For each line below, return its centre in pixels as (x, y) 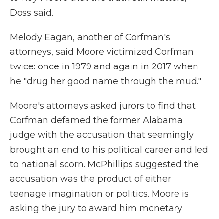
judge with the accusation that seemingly (102, 135)
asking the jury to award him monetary (96, 208)
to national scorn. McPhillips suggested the (104, 164)
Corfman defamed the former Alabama (96, 120)
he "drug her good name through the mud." (106, 81)
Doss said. (32, 13)
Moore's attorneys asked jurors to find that (103, 106)
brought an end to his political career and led (109, 150)
